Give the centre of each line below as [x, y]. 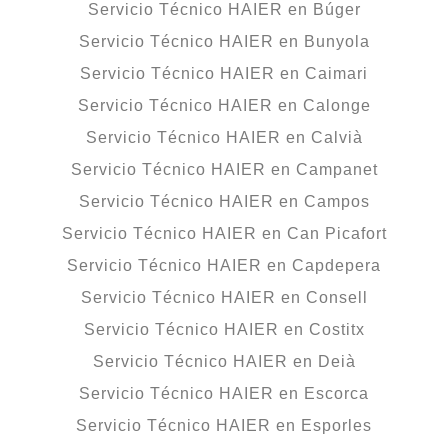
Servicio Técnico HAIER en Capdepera [224, 265]
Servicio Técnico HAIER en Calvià [224, 137]
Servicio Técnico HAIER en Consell [224, 297]
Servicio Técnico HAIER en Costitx [224, 329]
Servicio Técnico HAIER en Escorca [224, 393]
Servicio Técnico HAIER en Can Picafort [224, 233]
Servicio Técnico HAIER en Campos [224, 201]
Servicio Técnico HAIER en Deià [224, 361]
